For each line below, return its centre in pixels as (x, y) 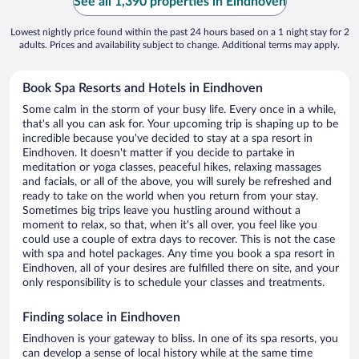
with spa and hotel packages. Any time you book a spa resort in (179, 254)
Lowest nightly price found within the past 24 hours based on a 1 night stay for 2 (179, 32)
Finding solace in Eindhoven (101, 318)
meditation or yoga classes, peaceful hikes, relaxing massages (172, 168)
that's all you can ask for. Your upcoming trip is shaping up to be (180, 125)
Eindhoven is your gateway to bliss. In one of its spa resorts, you (141, 339)
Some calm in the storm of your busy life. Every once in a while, (179, 110)
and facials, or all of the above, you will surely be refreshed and (177, 182)
